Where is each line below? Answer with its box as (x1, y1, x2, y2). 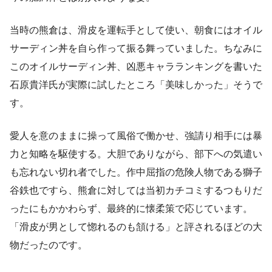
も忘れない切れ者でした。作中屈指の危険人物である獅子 (10, 166, 262, 177)
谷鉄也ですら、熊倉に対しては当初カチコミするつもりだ (10, 185, 262, 195)
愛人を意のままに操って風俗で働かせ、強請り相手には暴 (10, 130, 262, 141)
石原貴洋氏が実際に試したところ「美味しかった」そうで (10, 79, 262, 90)
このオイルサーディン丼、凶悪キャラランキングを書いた (10, 61, 262, 72)
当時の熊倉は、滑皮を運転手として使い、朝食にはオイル (10, 24, 262, 35)
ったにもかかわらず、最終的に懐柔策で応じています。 (10, 203, 253, 214)
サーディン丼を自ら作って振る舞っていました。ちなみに (10, 42, 262, 53)
